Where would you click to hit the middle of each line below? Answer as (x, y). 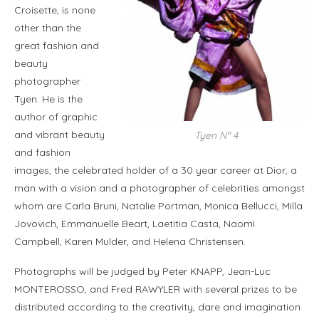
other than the (48, 28)
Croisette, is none (55, 10)
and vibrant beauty (59, 135)
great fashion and (57, 46)
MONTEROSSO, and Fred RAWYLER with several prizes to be (156, 289)
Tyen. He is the (48, 99)
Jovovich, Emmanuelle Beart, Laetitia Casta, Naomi (135, 224)
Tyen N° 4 (216, 135)
